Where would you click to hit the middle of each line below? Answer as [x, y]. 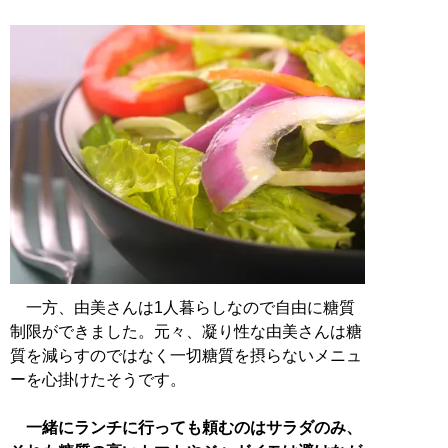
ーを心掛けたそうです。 [98, 380]
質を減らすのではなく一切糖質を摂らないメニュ [186, 356]
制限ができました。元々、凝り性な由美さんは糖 [186, 332]
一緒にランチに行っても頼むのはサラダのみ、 [194, 428]
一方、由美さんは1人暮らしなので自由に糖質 [182, 308]
